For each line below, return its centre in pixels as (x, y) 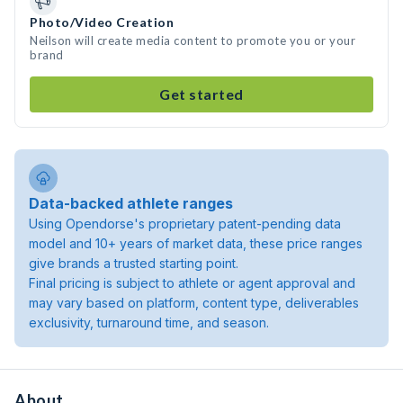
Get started (201, 94)
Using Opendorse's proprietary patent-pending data (185, 224)
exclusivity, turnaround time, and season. (149, 322)
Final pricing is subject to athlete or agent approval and (192, 283)
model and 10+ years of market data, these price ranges (196, 243)
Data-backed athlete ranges (131, 203)
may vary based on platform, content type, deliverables (194, 303)
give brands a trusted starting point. (134, 263)
